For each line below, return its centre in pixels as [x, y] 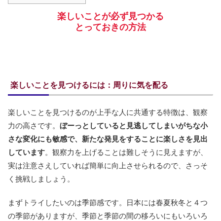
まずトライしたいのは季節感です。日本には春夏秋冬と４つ [108, 203]
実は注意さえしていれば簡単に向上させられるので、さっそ [108, 166]
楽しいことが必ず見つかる [110, 17]
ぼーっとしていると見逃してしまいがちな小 [134, 126]
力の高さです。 [34, 126]
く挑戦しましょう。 [41, 179]
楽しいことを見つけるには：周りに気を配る [89, 85]
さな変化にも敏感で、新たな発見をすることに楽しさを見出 [108, 139]
